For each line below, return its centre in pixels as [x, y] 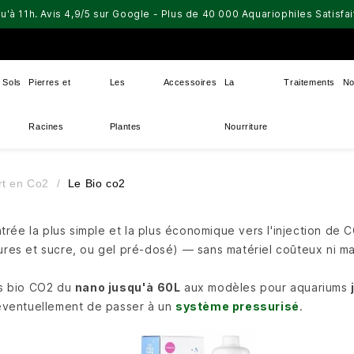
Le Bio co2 [96, 183]
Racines [46, 126]
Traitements [309, 82]
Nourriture [246, 126]
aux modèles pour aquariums [266, 287]
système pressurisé [237, 306]
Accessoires [190, 82]
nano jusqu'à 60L [128, 287]
